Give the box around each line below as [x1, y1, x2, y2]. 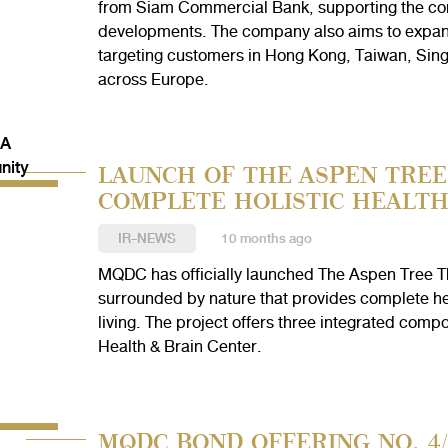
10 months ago [220, 227, 312, 250]
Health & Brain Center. [97, 333, 262, 360]
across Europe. [97, 66, 209, 93]
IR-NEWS [117, 227, 176, 250]
